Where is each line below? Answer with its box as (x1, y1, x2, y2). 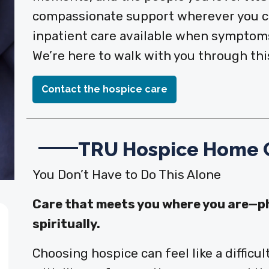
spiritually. (32, 217, 100, 231)
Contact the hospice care (41, 83, 168, 95)
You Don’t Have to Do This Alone (32, 168, 221, 182)
